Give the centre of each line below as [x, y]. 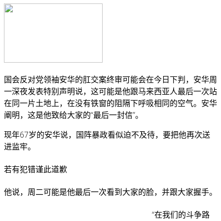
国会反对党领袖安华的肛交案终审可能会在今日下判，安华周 [110, 80]
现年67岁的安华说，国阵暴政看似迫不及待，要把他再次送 [107, 135]
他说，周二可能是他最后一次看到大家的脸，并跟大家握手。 [110, 192]
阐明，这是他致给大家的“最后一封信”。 [74, 115]
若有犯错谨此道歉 [36, 169]
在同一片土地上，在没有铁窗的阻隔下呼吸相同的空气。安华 [110, 103]
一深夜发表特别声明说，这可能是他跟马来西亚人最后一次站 [110, 92]
